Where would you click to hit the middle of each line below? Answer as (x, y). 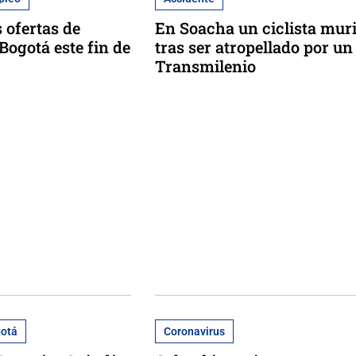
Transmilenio (205, 66)
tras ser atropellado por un (253, 46)
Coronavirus (194, 331)
